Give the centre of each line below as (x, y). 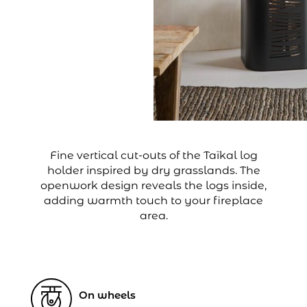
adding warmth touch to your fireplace (153, 201)
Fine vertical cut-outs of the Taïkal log (153, 156)
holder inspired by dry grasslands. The (153, 171)
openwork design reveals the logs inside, (153, 186)
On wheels (107, 295)
